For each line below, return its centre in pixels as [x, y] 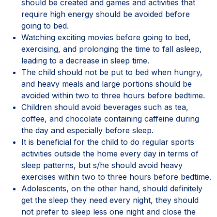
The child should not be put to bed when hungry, [112, 72]
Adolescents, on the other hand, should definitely [112, 188]
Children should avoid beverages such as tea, [105, 107]
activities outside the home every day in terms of [110, 153]
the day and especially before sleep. [87, 130]
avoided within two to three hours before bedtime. [113, 95]
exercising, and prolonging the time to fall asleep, [112, 49]
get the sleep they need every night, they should [110, 200]
